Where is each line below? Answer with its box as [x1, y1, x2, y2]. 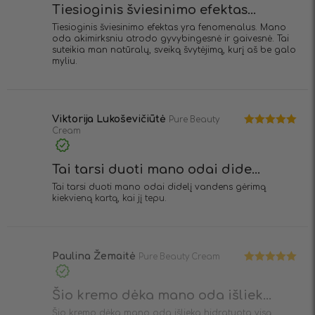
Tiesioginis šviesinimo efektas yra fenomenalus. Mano [52, 22, 286, 33]
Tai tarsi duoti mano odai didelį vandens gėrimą [52, 181, 266, 192]
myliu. [52, 56, 77, 67]
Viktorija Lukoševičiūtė [52, 114, 169, 125]
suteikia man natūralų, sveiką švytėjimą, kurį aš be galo [52, 45, 296, 56]
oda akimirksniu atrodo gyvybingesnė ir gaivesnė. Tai [52, 34, 289, 44]
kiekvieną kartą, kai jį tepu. [52, 193, 167, 203]
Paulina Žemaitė [52, 250, 139, 262]
